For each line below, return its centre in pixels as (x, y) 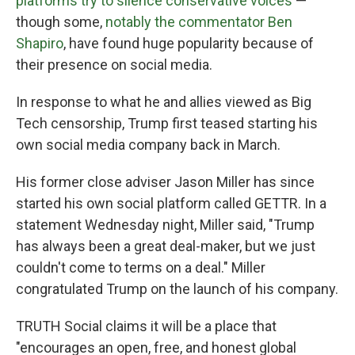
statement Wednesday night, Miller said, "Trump (165, 225)
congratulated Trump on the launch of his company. (177, 289)
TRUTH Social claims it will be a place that (146, 326)
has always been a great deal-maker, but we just (166, 246)
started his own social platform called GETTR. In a (171, 204)
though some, (61, 22)
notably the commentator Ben (199, 22)
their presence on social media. (114, 65)
